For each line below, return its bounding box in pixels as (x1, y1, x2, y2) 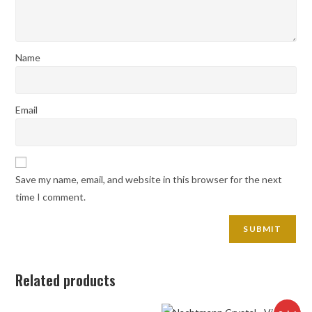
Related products (15, 269, 116, 290)
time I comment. (15, 190, 86, 203)
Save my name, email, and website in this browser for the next (15, 173, 283, 185)
